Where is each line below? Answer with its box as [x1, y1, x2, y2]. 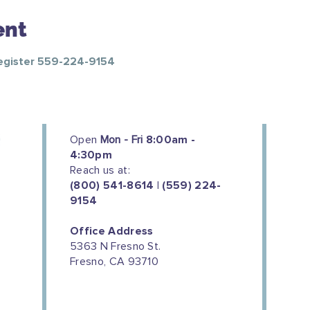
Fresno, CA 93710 [70, 256, 159, 267]
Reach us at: [70, 165, 130, 176]
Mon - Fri [100, 134, 146, 145]
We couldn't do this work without [65, 293, 243, 306]
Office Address [70, 226, 154, 237]
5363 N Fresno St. [70, 241, 161, 252]
